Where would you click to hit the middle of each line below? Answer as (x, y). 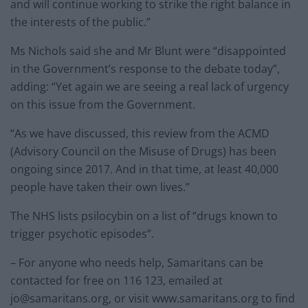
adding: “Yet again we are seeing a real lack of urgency (150, 87)
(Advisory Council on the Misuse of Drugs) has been (143, 152)
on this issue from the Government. (103, 105)
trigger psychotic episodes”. (82, 234)
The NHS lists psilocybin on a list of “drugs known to (144, 216)
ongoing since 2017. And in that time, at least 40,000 (144, 169)
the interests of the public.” (80, 22)
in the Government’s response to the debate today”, (145, 69)
